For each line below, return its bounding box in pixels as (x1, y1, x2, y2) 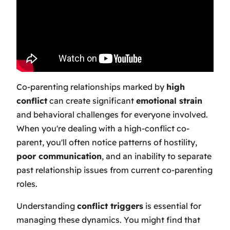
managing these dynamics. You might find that (16, 214, 200, 225)
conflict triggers (77, 200, 143, 211)
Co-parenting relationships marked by (16, 81, 166, 92)
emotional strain (136, 95, 202, 106)
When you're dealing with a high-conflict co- (16, 123, 189, 133)
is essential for (143, 200, 201, 211)
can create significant (47, 95, 136, 106)
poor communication (16, 150, 102, 161)
